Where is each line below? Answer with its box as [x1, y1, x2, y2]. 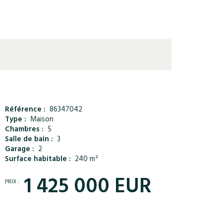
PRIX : [5, 177, 19, 188]
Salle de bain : [5, 133, 53, 147]
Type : [5, 113, 26, 127]
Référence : [5, 103, 46, 117]
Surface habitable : [5, 153, 71, 167]
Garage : [5, 143, 34, 157]
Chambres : [5, 123, 44, 137]
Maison [30, 113, 54, 127]
